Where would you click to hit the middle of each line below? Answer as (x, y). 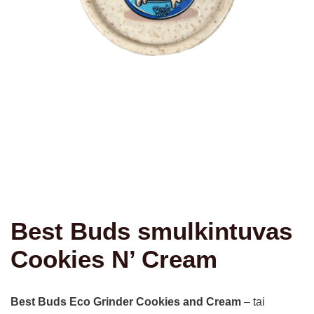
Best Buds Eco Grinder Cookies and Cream (126, 301)
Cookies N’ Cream (114, 259)
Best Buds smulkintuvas (151, 231)
